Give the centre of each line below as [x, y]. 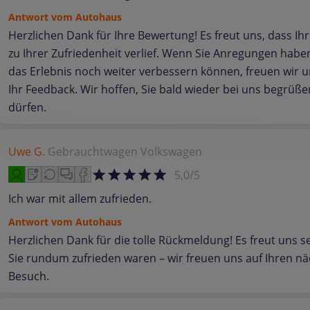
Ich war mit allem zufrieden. [80, 199]
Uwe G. [27, 152]
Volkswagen [171, 152]
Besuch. [29, 276]
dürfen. [27, 107]
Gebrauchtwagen [93, 152]
